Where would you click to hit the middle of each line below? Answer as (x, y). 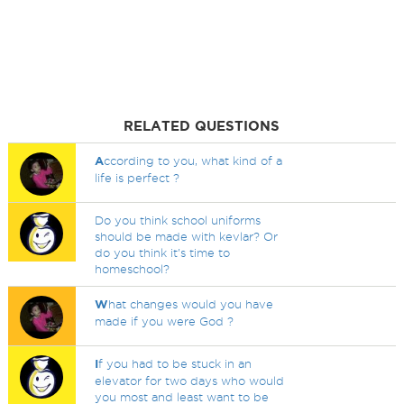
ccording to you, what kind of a (193, 161)
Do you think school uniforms (178, 220)
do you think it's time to (163, 252)
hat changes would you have (191, 304)
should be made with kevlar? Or (187, 236)
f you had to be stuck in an (175, 363)
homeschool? (133, 269)
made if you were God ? (165, 321)
